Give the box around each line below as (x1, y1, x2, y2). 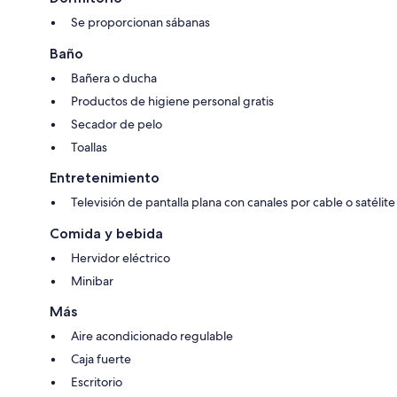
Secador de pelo (71, 115, 162, 132)
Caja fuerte (71, 350, 131, 367)
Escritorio (71, 373, 122, 390)
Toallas (71, 138, 107, 155)
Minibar (71, 272, 113, 289)
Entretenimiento (50, 168, 160, 186)
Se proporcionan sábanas (71, 13, 210, 30)
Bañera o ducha (71, 69, 157, 86)
